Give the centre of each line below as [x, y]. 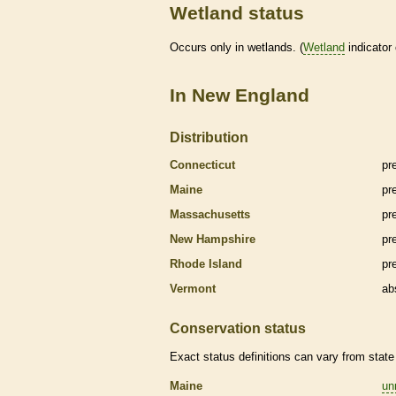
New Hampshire [213, 239]
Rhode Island [206, 263]
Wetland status [237, 13]
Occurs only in [209, 47]
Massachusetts [210, 214]
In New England [240, 95]
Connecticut [202, 164]
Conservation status [238, 327]
